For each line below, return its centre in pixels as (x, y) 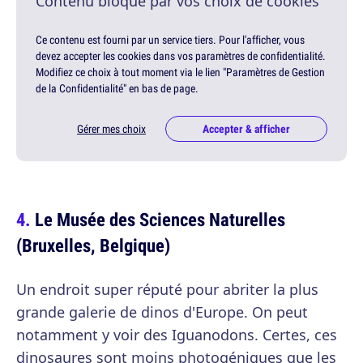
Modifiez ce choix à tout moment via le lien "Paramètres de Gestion (180, 73)
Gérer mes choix (111, 129)
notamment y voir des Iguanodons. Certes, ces (177, 335)
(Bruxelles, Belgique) (93, 246)
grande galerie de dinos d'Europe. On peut (162, 312)
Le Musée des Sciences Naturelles (160, 220)
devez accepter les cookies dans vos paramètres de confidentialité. (181, 56)
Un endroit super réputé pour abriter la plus (167, 290)
